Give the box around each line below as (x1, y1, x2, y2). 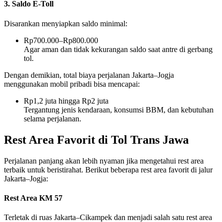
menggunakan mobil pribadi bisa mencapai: (4, 79, 140, 88)
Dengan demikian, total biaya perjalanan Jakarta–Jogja (4, 70, 174, 79)
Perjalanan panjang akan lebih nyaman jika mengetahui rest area (4, 156, 204, 165)
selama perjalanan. (24, 114, 81, 123)
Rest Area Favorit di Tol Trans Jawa (4, 133, 189, 146)
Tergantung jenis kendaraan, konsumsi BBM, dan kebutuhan (24, 105, 214, 114)
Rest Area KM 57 (4, 193, 62, 202)
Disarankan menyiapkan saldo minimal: (4, 19, 127, 28)
